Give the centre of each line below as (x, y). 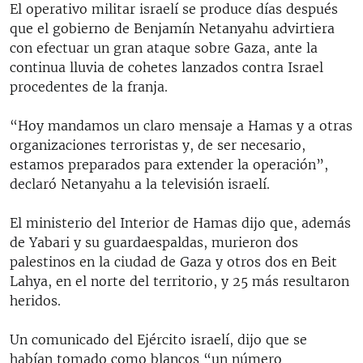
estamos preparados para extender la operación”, (169, 164)
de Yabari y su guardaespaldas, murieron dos (154, 242)
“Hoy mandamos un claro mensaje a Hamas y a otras (181, 125)
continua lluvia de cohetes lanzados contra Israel (167, 67)
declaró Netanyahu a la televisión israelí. (140, 184)
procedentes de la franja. (89, 86)
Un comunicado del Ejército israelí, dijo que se (158, 339)
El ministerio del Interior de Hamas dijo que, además (180, 222)
